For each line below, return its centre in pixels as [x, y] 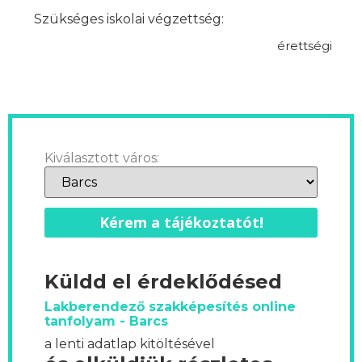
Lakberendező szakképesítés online [170, 307]
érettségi [304, 46]
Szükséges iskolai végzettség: [129, 19]
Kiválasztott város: [102, 158]
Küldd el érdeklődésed [163, 282]
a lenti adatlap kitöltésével [130, 344]
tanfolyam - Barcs [106, 322]
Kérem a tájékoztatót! [181, 223]
